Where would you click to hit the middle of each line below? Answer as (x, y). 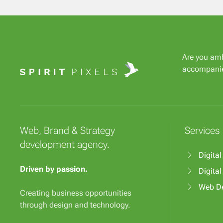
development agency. (65, 145)
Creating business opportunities (76, 193)
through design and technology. (75, 205)
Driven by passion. (54, 169)
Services (202, 131)
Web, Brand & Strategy (67, 131)
